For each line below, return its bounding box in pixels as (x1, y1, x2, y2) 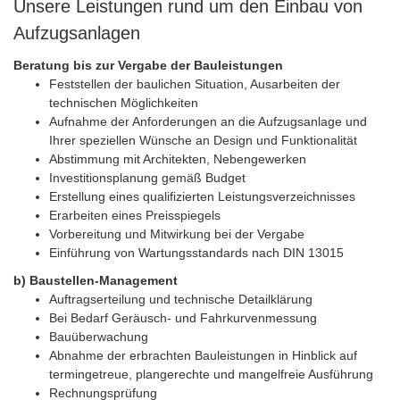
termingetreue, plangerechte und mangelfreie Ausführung (49, 367, 373, 381)
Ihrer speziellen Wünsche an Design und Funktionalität (49, 132, 357, 147)
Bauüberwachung (49, 329, 148, 344)
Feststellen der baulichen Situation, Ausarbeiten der (49, 76, 340, 91)
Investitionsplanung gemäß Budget (49, 170, 246, 185)
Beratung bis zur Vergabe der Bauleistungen (13, 57, 283, 72)
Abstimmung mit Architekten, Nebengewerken (49, 151, 306, 166)
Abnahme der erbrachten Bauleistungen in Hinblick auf (49, 348, 357, 362)
